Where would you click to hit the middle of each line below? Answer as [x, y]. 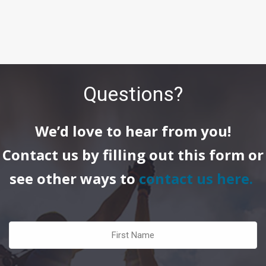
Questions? [133, 94]
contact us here [194, 178]
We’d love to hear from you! [133, 131]
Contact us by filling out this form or [133, 154]
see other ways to [72, 178]
